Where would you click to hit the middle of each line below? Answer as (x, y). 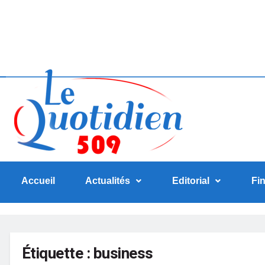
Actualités (108, 181)
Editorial (190, 181)
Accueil (38, 181)
